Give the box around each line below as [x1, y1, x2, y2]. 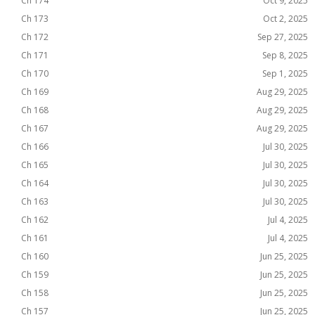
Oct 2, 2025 [263, 13, 308, 25]
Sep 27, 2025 [257, 31, 308, 43]
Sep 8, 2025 [262, 49, 308, 61]
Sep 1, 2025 [262, 67, 308, 79]
